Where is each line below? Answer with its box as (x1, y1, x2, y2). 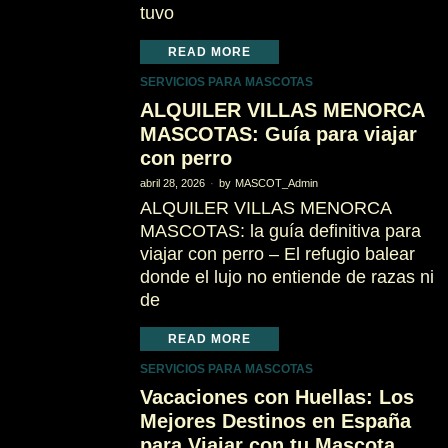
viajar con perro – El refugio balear (139, 244, 415, 264)
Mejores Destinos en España (139, 410, 411, 432)
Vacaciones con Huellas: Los (139, 386, 414, 408)
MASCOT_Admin (234, 177, 318, 189)
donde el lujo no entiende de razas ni (139, 267, 434, 287)
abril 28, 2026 (139, 177, 205, 189)
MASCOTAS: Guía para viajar (139, 123, 417, 145)
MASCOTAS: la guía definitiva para (139, 221, 421, 241)
